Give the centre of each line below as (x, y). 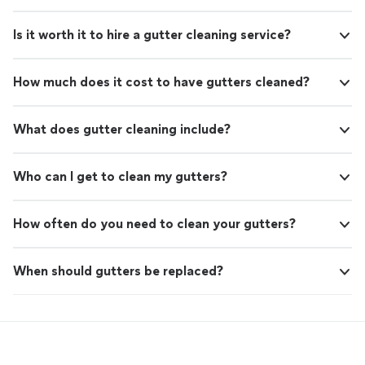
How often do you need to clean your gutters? (154, 224)
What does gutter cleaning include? (122, 130)
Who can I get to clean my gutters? (120, 177)
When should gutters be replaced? (118, 271)
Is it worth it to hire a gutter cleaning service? (152, 35)
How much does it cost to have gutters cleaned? (161, 82)
